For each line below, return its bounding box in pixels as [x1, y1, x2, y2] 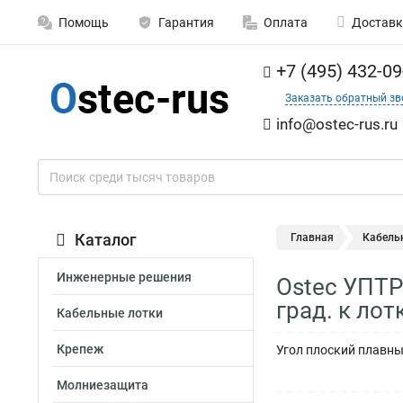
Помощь [58, 15, 109, 30]
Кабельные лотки [57, 306, 163, 320]
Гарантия [158, 15, 214, 30]
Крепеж [57, 342, 103, 356]
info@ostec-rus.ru [276, 115, 398, 133]
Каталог [75, 230, 137, 249]
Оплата [264, 15, 308, 30]
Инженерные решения [57, 270, 192, 284]
